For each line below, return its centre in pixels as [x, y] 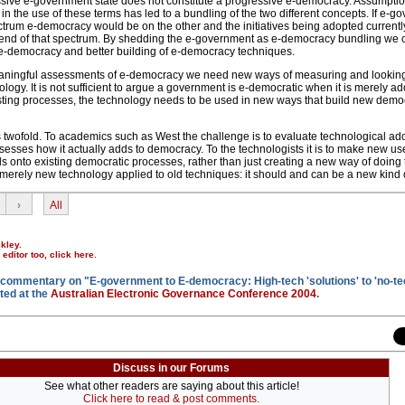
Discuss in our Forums [171, 368]
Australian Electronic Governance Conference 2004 [184, 294]
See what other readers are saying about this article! [171, 386]
